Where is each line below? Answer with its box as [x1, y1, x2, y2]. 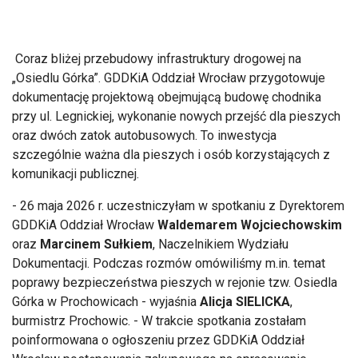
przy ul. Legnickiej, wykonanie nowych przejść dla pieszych [12, 108, 340, 124]
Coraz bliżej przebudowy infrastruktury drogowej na [12, 50, 301, 66]
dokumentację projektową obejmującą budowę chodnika [12, 89, 321, 105]
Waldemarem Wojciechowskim [157, 217, 342, 233]
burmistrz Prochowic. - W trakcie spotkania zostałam [12, 312, 306, 328]
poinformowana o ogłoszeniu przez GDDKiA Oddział [12, 332, 304, 348]
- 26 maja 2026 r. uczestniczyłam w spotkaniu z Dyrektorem [12, 197, 344, 213]
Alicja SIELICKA [200, 293, 290, 309]
